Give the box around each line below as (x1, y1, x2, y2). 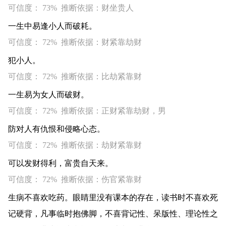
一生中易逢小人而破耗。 (8, 22, 97, 30)
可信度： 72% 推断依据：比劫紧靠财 (8, 72, 142, 81)
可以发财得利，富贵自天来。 (8, 159, 113, 167)
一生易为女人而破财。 (8, 90, 89, 99)
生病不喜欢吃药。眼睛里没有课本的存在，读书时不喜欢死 (8, 193, 218, 202)
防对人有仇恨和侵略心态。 (8, 125, 105, 133)
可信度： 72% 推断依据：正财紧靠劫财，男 (8, 106, 166, 115)
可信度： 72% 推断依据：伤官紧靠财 (8, 175, 142, 184)
